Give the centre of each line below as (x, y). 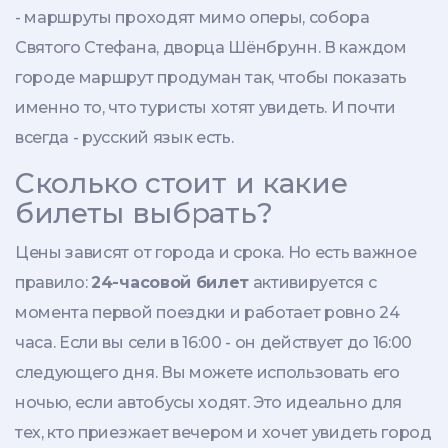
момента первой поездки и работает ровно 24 (207, 313)
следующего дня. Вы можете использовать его (207, 373)
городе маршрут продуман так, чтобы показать (211, 78)
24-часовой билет (170, 283)
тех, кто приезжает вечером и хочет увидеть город (223, 433)
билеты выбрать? (144, 213)
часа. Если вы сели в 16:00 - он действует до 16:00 (213, 343)
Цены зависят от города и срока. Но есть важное (216, 253)
